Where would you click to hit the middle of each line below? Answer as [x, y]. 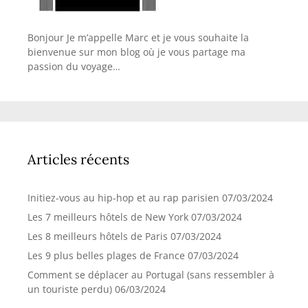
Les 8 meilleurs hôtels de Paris [98, 236]
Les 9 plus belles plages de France [106, 255]
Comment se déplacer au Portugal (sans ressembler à [151, 274]
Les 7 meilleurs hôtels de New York [108, 217]
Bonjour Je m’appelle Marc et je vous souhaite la [138, 37]
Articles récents [78, 159]
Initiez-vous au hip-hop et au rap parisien [123, 197]
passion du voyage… [74, 66]
